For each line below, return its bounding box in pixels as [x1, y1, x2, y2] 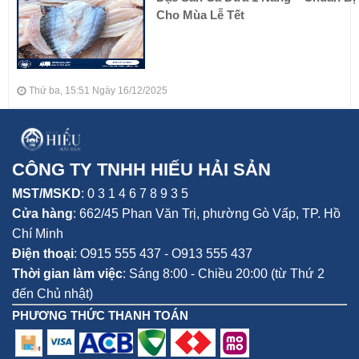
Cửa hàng [12, 206, 73, 220]
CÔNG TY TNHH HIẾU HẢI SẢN [12, 159, 271, 179]
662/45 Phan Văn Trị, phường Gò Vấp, [79, 206, 302, 220]
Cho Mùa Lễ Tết [156, 8, 244, 22]
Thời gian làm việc [12, 266, 123, 280]
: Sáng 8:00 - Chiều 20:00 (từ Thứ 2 [123, 266, 325, 280]
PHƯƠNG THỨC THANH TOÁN [12, 308, 188, 322]
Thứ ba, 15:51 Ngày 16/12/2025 [29, 85, 167, 97]
